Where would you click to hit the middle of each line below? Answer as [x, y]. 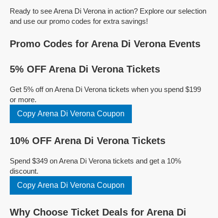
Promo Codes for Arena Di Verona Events [105, 44]
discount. [24, 171]
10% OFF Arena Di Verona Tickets [88, 141]
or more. [23, 100]
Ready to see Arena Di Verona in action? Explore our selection [108, 11]
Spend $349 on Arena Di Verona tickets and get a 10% [95, 161]
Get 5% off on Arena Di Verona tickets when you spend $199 [105, 89]
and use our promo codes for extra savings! [79, 21]
